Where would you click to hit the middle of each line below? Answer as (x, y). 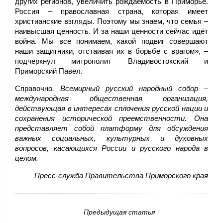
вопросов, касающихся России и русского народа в (111, 148)
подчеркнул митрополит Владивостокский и (111, 61)
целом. (27, 158)
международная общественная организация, (111, 99)
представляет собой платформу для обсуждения (111, 128)
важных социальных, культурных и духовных (111, 138)
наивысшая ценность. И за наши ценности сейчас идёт (111, 31)
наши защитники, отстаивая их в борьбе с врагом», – (111, 51)
